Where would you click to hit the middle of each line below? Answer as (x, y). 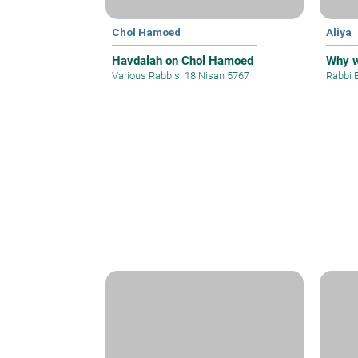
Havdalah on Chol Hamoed (183, 60)
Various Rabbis (146, 75)
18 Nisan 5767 (216, 75)
